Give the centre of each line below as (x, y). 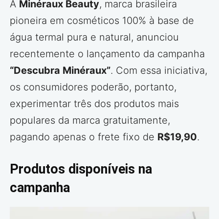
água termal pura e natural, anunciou (94, 37)
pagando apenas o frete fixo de (84, 137)
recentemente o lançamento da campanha (107, 54)
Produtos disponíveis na (81, 169)
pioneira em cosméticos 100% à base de (102, 21)
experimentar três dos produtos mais (94, 104)
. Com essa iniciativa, (159, 71)
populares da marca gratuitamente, (90, 120)
